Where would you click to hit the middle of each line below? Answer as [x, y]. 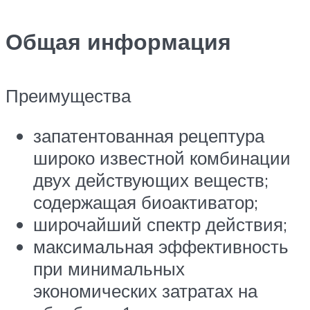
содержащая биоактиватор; [146, 202]
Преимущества [68, 96]
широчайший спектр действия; [160, 225]
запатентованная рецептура [149, 136]
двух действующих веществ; [151, 180]
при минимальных [109, 269]
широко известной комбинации [162, 158]
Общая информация [118, 41]
